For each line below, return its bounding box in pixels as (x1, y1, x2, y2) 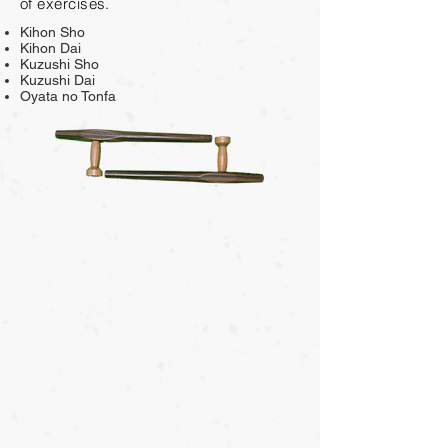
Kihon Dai (20, 40, 81, 56)
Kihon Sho (20, 24, 85, 40)
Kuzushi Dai (20, 72, 95, 88)
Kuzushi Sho (20, 56, 99, 72)
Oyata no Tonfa (20, 88, 116, 104)
